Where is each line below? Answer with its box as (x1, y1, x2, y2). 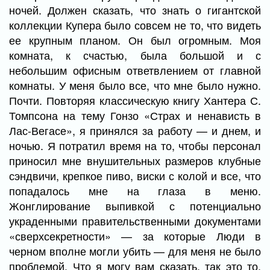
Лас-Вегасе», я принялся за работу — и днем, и (9, 122, 261, 138)
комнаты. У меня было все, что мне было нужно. (9, 77, 261, 93)
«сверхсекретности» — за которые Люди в (9, 228, 261, 243)
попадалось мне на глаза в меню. (9, 183, 261, 198)
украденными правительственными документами (9, 213, 261, 228)
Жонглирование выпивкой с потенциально (9, 198, 261, 213)
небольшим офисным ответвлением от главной (9, 62, 261, 78)
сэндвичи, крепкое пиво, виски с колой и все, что (9, 168, 261, 183)
